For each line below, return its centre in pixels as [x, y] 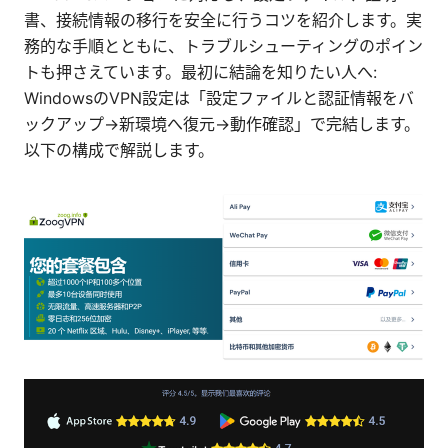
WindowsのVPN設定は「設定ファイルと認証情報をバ [219, 98]
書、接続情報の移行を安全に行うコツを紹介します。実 [223, 20]
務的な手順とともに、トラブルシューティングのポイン [223, 46]
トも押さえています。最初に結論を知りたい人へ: [200, 72]
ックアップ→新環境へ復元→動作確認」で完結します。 [222, 124]
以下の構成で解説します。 [119, 150]
